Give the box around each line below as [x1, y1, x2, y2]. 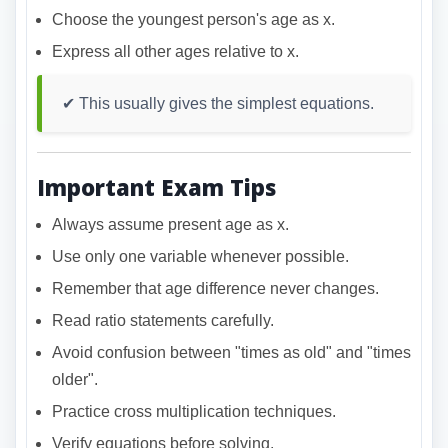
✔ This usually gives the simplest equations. [62, 94, 374, 112]
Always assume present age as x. [52, 215, 289, 233]
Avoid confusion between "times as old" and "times [52, 343, 411, 361]
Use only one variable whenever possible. [52, 247, 349, 265]
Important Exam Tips [37, 171, 276, 202]
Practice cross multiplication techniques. [52, 402, 336, 420]
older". [52, 370, 98, 388]
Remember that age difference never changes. [52, 279, 379, 297]
